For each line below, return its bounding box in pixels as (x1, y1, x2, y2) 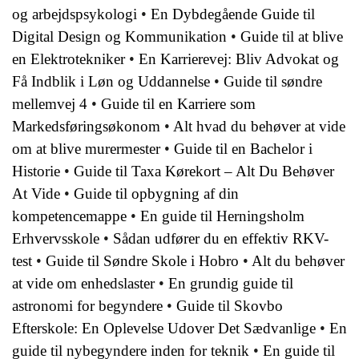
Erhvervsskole (12, 229, 99, 247)
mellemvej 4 (12, 95, 87, 112)
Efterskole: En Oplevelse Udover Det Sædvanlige (12, 319, 316, 337)
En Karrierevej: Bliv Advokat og (139, 50, 339, 67)
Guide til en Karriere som (101, 95, 256, 112)
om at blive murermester (12, 139, 160, 157)
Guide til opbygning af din (74, 184, 239, 202)
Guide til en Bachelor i (174, 139, 313, 157)
